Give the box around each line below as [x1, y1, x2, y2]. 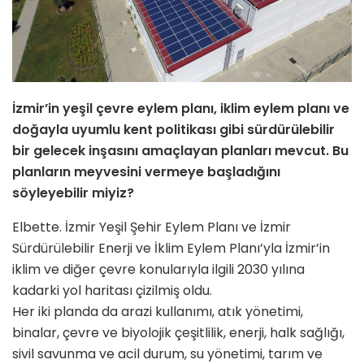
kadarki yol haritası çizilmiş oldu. [12, 280, 212, 300]
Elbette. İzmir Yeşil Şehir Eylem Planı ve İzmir [12, 217, 291, 236]
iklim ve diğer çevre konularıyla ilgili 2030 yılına [12, 259, 305, 279]
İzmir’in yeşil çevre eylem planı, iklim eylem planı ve [12, 98, 349, 118]
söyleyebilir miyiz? [12, 183, 134, 202]
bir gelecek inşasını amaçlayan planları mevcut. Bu [12, 141, 349, 160]
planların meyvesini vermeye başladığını [12, 162, 280, 181]
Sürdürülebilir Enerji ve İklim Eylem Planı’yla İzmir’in [12, 238, 330, 258]
